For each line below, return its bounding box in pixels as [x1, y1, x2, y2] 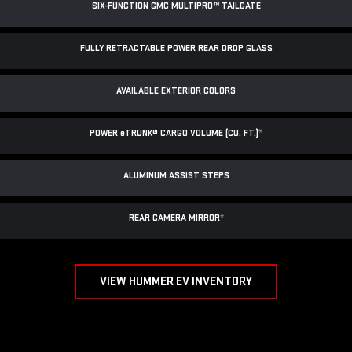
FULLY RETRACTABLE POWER [79, 42, 198, 55]
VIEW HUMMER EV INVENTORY [100, 274, 252, 290]
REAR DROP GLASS [197, 42, 273, 55]
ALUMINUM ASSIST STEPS [123, 170, 229, 182]
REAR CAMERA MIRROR [128, 212, 220, 225]
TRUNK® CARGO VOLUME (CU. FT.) [125, 127, 258, 140]
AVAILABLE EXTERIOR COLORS [116, 85, 236, 97]
